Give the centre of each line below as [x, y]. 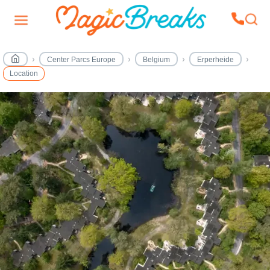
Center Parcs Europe [81, 60]
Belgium [156, 60]
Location [24, 74]
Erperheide [215, 60]
